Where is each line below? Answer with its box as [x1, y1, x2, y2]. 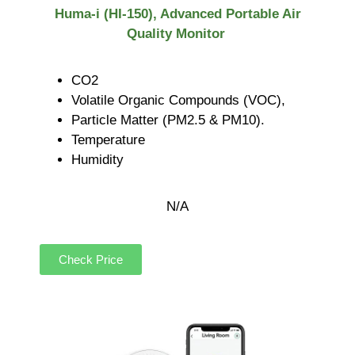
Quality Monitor [126, 25, 229, 41]
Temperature [71, 132, 149, 148]
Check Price [59, 252, 123, 266]
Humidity [71, 152, 124, 168]
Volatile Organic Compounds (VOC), [71, 93, 285, 109]
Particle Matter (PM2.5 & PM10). [71, 113, 265, 128]
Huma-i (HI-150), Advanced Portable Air [54, 6, 301, 21]
